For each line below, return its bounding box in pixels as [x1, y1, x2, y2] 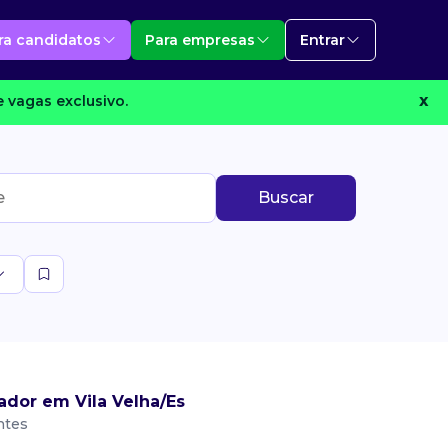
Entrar [300, 30, 345, 49]
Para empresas [145, 30, 255, 49]
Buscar [258, 188, 314, 207]
